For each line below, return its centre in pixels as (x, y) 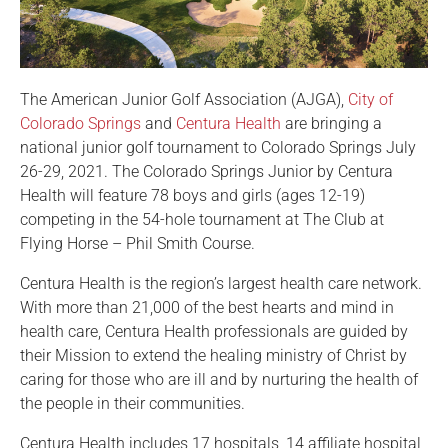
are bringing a (331, 124)
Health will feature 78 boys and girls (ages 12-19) (192, 196)
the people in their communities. (132, 404)
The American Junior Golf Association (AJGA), (184, 100)
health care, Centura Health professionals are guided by (214, 332)
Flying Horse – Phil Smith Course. (137, 244)
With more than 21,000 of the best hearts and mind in (207, 308)
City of (370, 100)
